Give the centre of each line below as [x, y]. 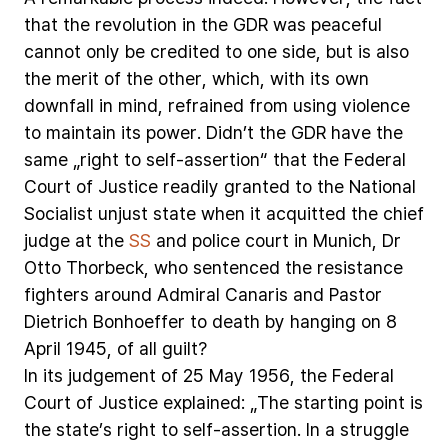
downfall [59, 105]
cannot [52, 51]
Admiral [188, 294]
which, [238, 78]
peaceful [346, 24]
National [382, 186]
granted [257, 186]
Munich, [345, 240]
